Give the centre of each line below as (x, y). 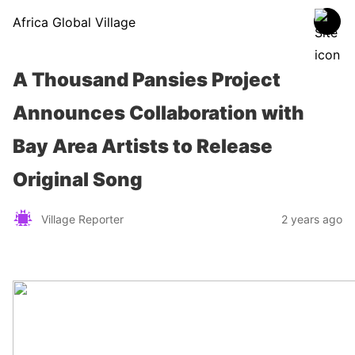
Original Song (78, 179)
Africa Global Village (74, 22)
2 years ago (312, 219)
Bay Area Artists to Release (143, 146)
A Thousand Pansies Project (147, 80)
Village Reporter (82, 219)
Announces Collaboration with (158, 113)
